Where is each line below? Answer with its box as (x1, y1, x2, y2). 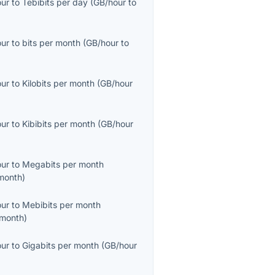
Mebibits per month (22, 199, 101, 211)
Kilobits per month (22, 78, 95, 89)
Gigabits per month (22, 240, 99, 251)
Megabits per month (22, 159, 104, 170)
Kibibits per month (22, 118, 96, 130)
